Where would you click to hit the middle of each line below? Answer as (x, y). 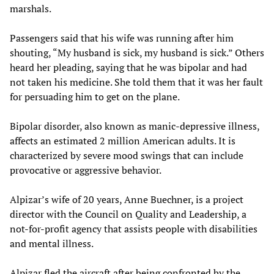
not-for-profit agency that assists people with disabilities (134, 228)
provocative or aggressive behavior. (86, 170)
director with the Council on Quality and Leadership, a (128, 214)
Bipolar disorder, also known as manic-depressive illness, (135, 126)
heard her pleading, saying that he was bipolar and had (128, 67)
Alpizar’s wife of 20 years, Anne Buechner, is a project (127, 199)
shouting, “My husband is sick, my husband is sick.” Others (137, 52)
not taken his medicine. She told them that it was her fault (136, 82)
